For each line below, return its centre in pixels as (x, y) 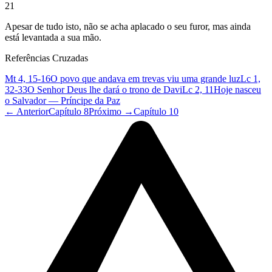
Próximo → (111, 112)
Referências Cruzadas (46, 58)
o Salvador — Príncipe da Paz (63, 101)
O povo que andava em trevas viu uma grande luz (145, 79)
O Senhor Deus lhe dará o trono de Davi (105, 90)
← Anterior (27, 112)
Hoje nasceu (237, 90)
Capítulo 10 (156, 112)
